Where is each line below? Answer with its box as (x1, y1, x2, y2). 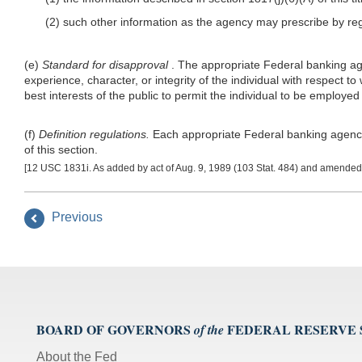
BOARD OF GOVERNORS (36, 319, 191, 339)
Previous (48, 210, 103, 225)
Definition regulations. (39, 127, 149, 141)
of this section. (24, 142, 98, 156)
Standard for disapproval (42, 57, 168, 71)
